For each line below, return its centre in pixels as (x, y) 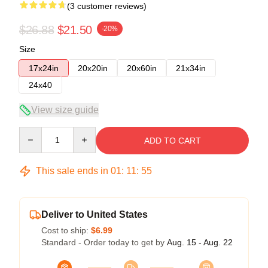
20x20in (93, 68)
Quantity (34, 132)
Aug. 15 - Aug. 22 (200, 242)
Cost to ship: (66, 230)
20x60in (142, 68)
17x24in (44, 68)
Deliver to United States (95, 214)
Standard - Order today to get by (104, 242)
